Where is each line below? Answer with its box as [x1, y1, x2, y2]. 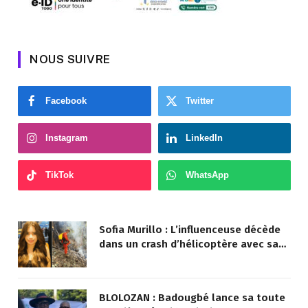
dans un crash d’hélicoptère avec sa [99, 238, 278, 251]
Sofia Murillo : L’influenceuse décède [99, 223, 280, 236]
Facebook [45, 96, 87, 107]
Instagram [45, 133, 88, 144]
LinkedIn [185, 133, 223, 144]
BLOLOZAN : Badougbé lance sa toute [99, 291, 285, 304]
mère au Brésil [99, 252, 170, 265]
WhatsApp [185, 170, 229, 181]
